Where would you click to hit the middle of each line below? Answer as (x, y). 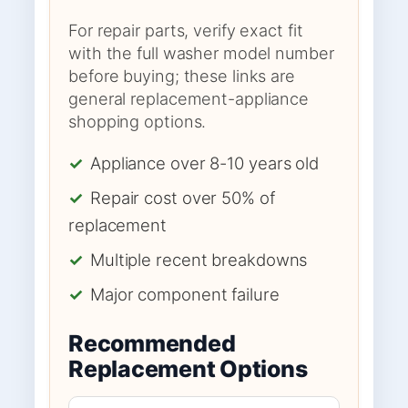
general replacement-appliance (189, 98)
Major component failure (184, 294)
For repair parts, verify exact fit (186, 30)
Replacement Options (188, 368)
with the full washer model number (201, 52)
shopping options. (138, 121)
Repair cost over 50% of (182, 197)
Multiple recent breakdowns (199, 259)
